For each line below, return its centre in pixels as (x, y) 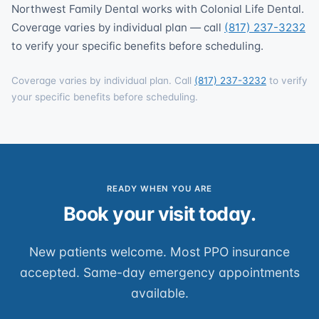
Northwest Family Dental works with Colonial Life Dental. (158, 9)
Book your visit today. (159, 214)
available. (159, 293)
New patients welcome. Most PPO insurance (159, 252)
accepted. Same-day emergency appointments (159, 272)
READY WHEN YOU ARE (159, 189)
